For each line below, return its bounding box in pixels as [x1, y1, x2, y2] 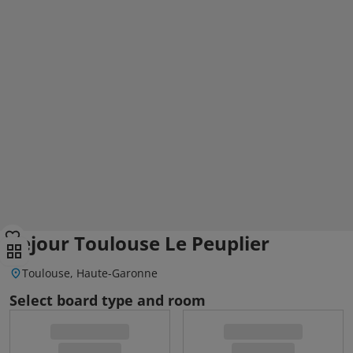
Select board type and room [9, 291, 206, 310]
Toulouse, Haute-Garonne [22, 266, 158, 281]
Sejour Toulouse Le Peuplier [9, 230, 269, 256]
